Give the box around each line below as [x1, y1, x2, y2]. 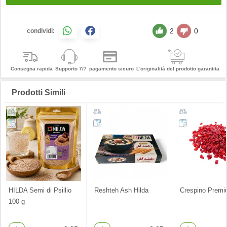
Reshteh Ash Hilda [94, 186, 148, 194]
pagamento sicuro [89, 66, 134, 71]
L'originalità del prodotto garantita [136, 66, 219, 71]
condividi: [26, 27, 55, 34]
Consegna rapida [10, 66, 53, 71]
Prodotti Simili [12, 88, 65, 97]
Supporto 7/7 [55, 66, 87, 71]
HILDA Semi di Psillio [9, 186, 71, 194]
